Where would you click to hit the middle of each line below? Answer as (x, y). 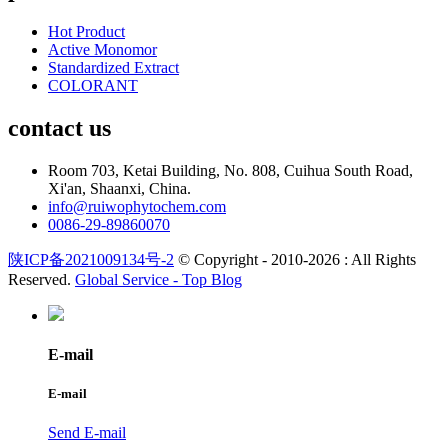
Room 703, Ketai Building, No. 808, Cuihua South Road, (230, 170)
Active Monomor (102, 50)
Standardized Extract (113, 68)
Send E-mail (87, 433)
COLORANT (93, 86)
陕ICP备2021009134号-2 (91, 259)
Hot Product (86, 32)
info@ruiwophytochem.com (137, 206)
